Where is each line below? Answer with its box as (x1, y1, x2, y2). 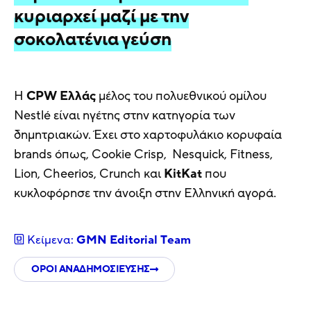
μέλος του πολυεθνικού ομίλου (96, 87, 267, 105)
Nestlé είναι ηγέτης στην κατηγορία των (14, 107, 235, 124)
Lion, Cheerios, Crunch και (14, 165, 164, 183)
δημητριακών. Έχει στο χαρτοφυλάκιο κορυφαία (14, 126, 282, 144)
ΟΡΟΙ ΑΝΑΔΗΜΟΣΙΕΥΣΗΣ (31, 262, 150, 276)
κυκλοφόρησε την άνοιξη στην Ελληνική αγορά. (14, 185, 276, 202)
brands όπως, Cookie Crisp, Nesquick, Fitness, (14, 146, 273, 163)
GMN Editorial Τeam (76, 232, 191, 249)
